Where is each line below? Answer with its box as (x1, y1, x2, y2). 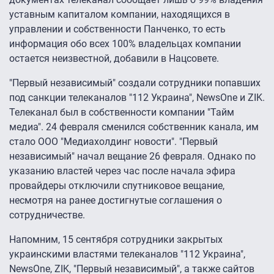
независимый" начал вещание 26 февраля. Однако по (9, 150, 256, 163)
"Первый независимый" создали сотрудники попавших (9, 77, 261, 89)
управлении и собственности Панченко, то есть (9, 23, 226, 35)
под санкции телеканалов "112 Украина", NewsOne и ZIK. (9, 92, 265, 104)
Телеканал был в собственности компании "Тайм (9, 106, 234, 119)
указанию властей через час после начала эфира (9, 165, 235, 177)
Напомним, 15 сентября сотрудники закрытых (9, 234, 223, 246)
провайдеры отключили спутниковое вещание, (9, 180, 224, 192)
